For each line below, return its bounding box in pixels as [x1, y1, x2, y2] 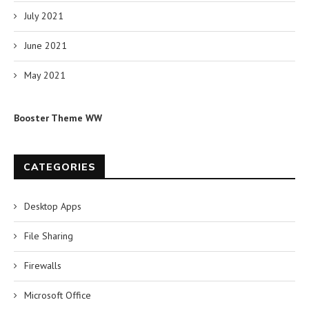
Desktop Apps [24, 199, 81, 212]
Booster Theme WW [14, 111, 102, 124]
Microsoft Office [24, 288, 91, 301]
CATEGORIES [23, 160, 96, 173]
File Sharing [24, 229, 73, 242]
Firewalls [24, 259, 61, 272]
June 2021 [24, 39, 67, 52]
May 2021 [24, 68, 66, 81]
